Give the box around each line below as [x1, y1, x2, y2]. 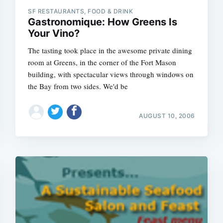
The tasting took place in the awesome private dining [28, 45, 193, 55]
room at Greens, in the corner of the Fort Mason [28, 57, 177, 67]
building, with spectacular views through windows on [28, 69, 194, 79]
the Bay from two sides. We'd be [28, 81, 128, 91]
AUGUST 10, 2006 [139, 111, 195, 119]
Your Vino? [28, 27, 80, 39]
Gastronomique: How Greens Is [28, 16, 178, 28]
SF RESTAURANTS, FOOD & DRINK [28, 7, 133, 15]
